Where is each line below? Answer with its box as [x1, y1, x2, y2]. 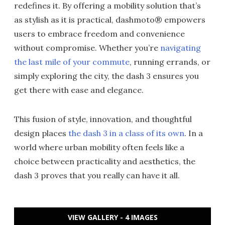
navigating [160, 43, 201, 53]
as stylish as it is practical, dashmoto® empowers [14, 15, 205, 25]
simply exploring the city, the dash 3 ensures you [14, 71, 199, 81]
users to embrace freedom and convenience [14, 29, 185, 39]
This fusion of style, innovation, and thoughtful [14, 114, 192, 125]
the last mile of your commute [14, 57, 130, 67]
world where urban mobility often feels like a [14, 142, 184, 153]
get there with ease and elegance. [14, 85, 144, 95]
